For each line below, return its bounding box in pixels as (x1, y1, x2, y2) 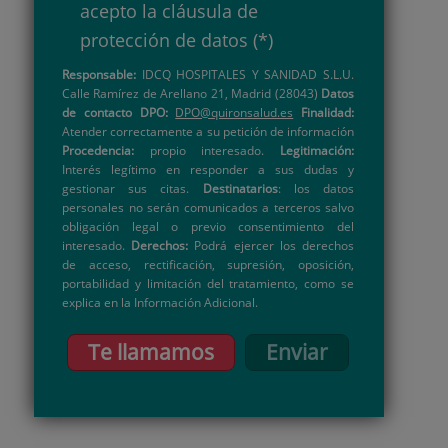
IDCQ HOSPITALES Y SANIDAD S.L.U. (136, 66, 354, 83)
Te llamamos (88, 338, 214, 367)
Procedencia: (62, 142, 134, 159)
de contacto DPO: (62, 104, 168, 121)
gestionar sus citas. (62, 180, 203, 197)
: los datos (277, 180, 355, 197)
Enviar (266, 338, 328, 367)
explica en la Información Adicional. (62, 294, 258, 311)
